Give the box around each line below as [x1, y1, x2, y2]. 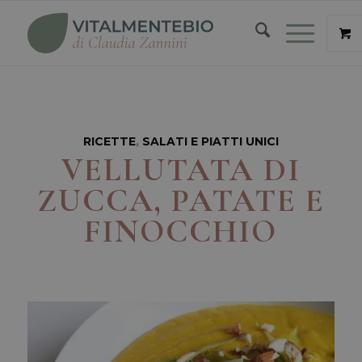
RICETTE [82, 134, 136, 149]
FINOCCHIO [84, 212, 278, 250]
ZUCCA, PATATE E [36, 181, 325, 220]
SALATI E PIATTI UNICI [141, 134, 279, 149]
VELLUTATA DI [61, 150, 301, 189]
